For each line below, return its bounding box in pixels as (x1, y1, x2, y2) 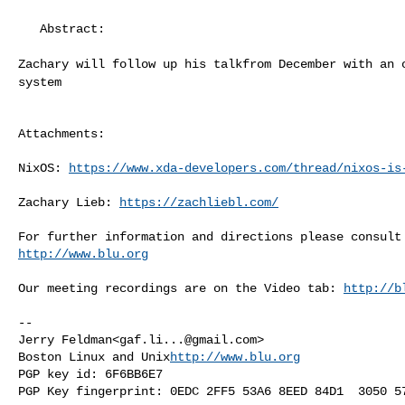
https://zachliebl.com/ (119, 194, 278, 210)
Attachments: (18, 126, 105, 141)
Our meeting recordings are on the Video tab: (18, 280, 344, 296)
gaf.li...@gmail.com (119, 332, 257, 347)
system (18, 74, 61, 89)
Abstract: (18, 21, 40, 36)
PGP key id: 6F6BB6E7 (18, 366, 163, 381)
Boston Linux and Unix (18, 349, 170, 364)
